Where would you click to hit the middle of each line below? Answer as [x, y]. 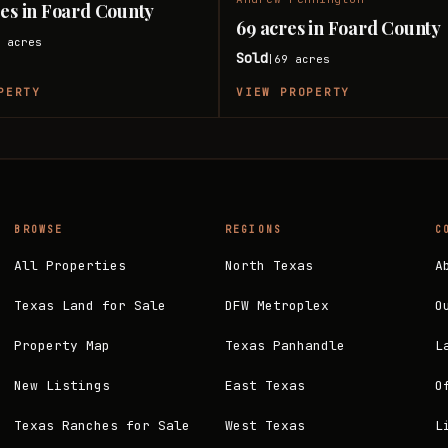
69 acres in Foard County [339, 28]
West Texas [264, 425]
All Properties [70, 265]
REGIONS [253, 229]
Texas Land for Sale [90, 305]
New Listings [62, 385]
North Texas [268, 265]
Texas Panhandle [284, 345]
